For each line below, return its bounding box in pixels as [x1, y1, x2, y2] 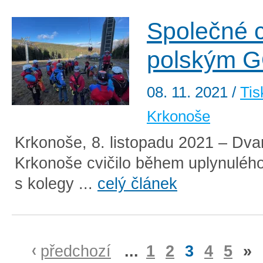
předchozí [41, 242, 111, 261]
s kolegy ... [15, 174, 97, 193]
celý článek [97, 174, 177, 193]
